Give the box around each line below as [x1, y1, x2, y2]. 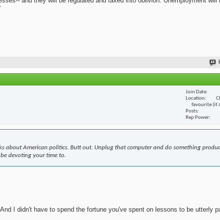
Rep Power [186, 114, 209, 120]
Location [186, 95, 205, 101]
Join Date [186, 89, 206, 95]
